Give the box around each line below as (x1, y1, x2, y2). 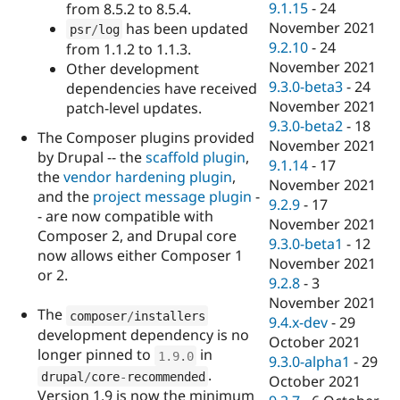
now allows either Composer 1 (37, 245, 243, 265)
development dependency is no (37, 325, 249, 346)
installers (133, 308, 205, 323)
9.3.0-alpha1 (269, 352, 351, 372)
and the (37, 186, 93, 206)
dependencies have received (66, 78, 257, 98)
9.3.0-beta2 (269, 116, 344, 137)
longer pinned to (37, 345, 154, 365)
